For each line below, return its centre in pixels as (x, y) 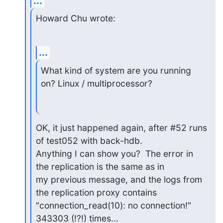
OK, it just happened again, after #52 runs (121, 127)
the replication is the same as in (100, 166)
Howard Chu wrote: (75, 18)
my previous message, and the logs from (119, 179)
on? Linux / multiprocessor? (97, 83)
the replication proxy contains (96, 192)
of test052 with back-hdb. (89, 140)
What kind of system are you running (116, 70)
